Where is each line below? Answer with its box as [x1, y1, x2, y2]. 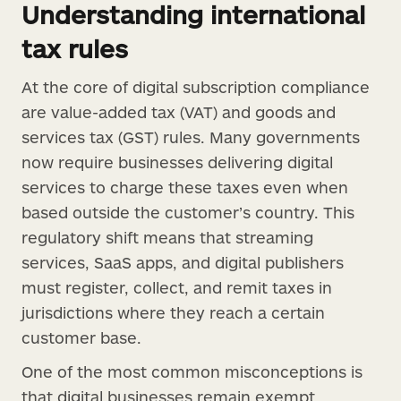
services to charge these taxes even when [21, 176, 348, 197]
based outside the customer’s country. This [21, 201, 354, 222]
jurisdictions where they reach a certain [21, 302, 325, 322]
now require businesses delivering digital [21, 151, 333, 172]
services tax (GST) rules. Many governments [21, 126, 360, 147]
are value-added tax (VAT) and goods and [21, 101, 336, 122]
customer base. [21, 327, 141, 347]
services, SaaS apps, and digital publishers [21, 252, 344, 272]
